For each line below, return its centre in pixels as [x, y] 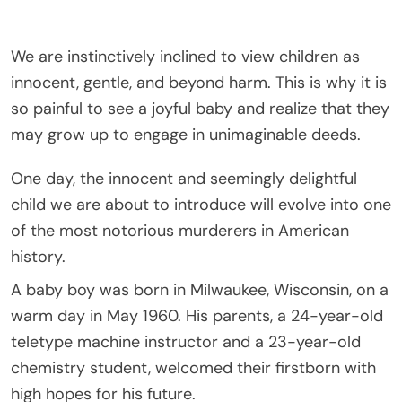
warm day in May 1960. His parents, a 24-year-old [197, 315]
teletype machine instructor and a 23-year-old [186, 341]
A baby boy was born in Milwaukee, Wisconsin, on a [200, 289]
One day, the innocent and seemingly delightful [184, 178]
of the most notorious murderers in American [180, 230]
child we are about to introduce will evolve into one [201, 204]
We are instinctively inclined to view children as [185, 56]
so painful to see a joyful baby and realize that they [200, 108]
